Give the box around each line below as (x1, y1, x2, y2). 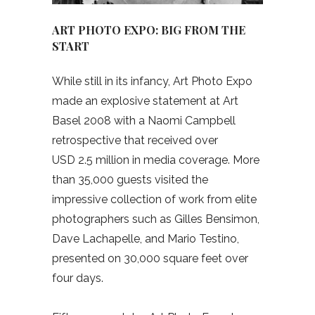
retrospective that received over (52, 134, 218, 148)
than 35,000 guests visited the (52, 173, 208, 187)
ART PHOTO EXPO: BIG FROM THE (52, 22, 245, 38)
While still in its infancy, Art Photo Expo (52, 75, 252, 89)
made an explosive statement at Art (52, 94, 238, 108)
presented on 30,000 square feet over (52, 252, 248, 266)
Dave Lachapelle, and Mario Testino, (52, 232, 239, 246)
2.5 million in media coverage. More (78, 153, 259, 167)
